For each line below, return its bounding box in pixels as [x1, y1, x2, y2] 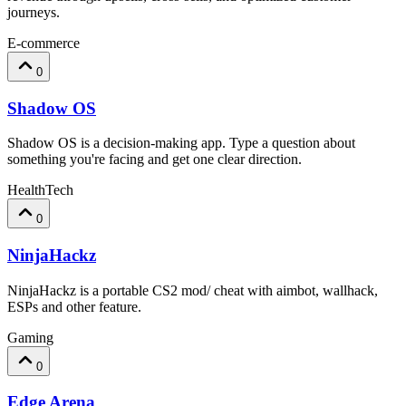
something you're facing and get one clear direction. [7, 151, 302, 168]
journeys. [7, 4, 60, 20]
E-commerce [7, 34, 80, 51]
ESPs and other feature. [7, 298, 141, 314]
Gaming [7, 329, 53, 345]
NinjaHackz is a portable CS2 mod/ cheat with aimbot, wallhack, [7, 282, 378, 298]
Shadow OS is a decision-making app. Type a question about [7, 135, 355, 151]
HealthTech [7, 182, 73, 198]
